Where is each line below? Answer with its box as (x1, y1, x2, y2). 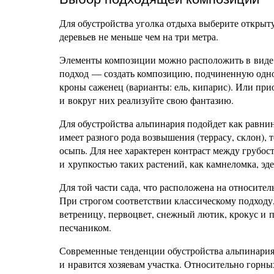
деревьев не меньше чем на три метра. (59, 30, 218, 43)
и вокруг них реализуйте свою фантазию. (59, 94, 234, 106)
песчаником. (59, 221, 111, 234)
